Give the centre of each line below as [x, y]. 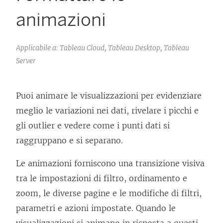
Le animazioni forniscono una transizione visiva [110, 164]
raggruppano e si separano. [69, 141]
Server [26, 61]
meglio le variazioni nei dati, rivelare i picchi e [107, 111]
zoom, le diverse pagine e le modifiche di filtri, [109, 193]
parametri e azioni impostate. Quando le [96, 208]
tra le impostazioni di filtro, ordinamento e [102, 178]
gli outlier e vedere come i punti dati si [93, 126]
